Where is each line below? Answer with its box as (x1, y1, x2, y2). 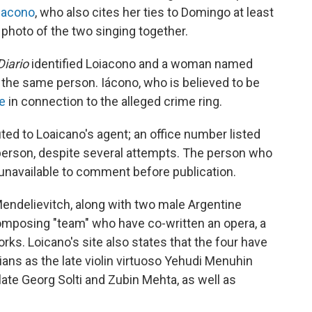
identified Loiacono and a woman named (29, 56, 253, 71)
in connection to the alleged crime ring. (6, 94, 222, 109)
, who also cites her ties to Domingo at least (35, 5, 274, 19)
